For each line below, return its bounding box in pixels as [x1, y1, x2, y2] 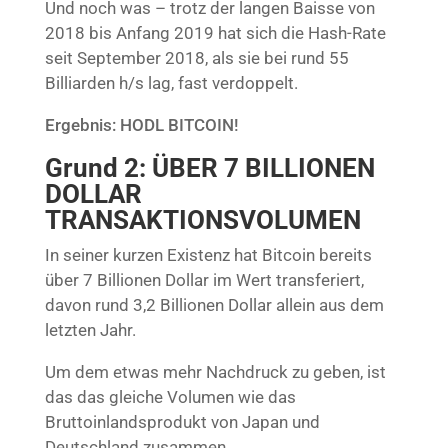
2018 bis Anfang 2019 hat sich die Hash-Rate [44, 22, 386, 43]
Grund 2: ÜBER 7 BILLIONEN [44, 152, 375, 183]
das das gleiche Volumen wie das [44, 386, 296, 407]
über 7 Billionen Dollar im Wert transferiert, [44, 269, 364, 290]
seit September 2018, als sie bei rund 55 [44, 47, 349, 68]
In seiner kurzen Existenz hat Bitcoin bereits [44, 244, 372, 265]
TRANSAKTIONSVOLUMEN [44, 204, 361, 235]
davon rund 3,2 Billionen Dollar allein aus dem [44, 294, 384, 315]
